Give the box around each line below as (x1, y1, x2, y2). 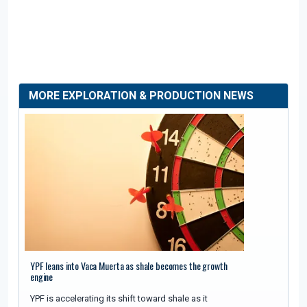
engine (30, 269, 53, 284)
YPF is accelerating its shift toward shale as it (30, 293, 208, 304)
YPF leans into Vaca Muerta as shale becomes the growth (30, 258, 228, 273)
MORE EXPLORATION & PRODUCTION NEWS (29, 89, 254, 103)
